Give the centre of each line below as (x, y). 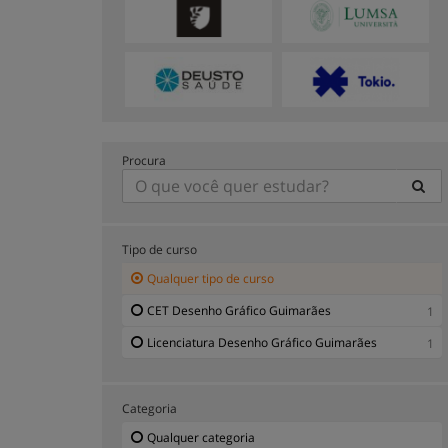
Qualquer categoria (201, 437)
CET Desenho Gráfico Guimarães (239, 310)
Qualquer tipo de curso (210, 278)
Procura (144, 160)
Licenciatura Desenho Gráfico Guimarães (262, 342)
